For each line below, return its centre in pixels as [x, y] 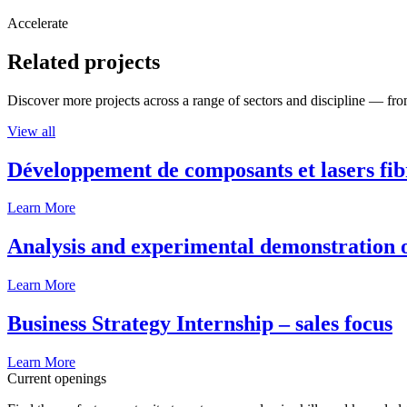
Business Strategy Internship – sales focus [200, 324]
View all [31, 131]
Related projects [84, 61]
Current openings [57, 379]
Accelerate [38, 23]
